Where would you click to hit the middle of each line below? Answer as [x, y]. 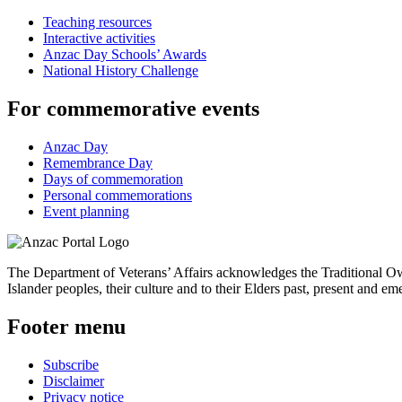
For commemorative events [133, 109]
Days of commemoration [113, 179]
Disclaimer [74, 380]
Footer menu [66, 326]
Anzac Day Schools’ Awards [125, 55]
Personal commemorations [118, 195]
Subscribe [71, 364]
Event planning [86, 211]
